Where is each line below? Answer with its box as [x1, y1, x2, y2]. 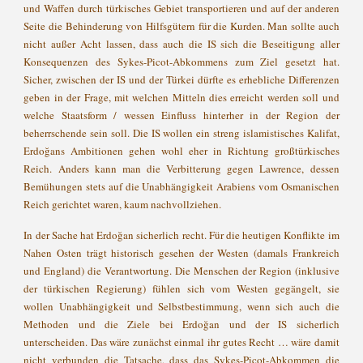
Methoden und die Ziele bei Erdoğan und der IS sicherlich [23, 317, 340, 331]
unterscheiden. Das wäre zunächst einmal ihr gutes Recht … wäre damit [23, 335, 340, 349]
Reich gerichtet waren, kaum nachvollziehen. [23, 197, 222, 211]
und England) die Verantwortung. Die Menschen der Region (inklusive [23, 263, 340, 278]
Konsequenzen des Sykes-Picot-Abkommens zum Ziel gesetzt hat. [23, 54, 340, 69]
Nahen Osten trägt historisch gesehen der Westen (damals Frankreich [23, 246, 340, 260]
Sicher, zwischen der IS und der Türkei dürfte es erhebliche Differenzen [23, 72, 340, 87]
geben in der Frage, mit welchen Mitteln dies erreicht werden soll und [23, 90, 340, 105]
